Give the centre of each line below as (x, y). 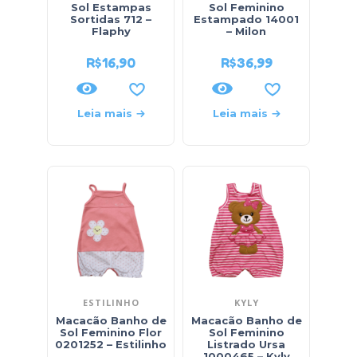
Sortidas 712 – (111, 19)
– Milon (246, 31)
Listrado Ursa (246, 344)
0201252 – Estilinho (111, 344)
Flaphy (111, 31)
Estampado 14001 (246, 19)
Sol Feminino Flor (111, 332)
